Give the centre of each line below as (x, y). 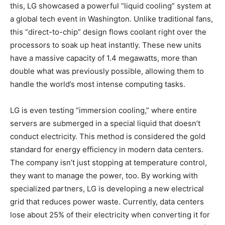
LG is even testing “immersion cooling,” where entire (103, 110)
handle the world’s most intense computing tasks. (98, 84)
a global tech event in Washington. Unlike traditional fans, (111, 19)
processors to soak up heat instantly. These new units (106, 45)
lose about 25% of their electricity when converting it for (110, 215)
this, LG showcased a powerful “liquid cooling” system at (110, 6)
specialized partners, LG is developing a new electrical (107, 189)
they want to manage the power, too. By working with (104, 176)
